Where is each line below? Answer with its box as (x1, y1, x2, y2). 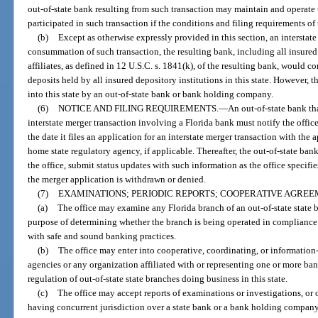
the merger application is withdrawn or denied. (28, 173, 207, 185)
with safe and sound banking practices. (28, 230, 177, 241)
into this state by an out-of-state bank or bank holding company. (28, 88, 274, 99)
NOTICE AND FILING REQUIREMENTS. (57, 102, 219, 114)
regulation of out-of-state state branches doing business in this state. (28, 273, 288, 284)
